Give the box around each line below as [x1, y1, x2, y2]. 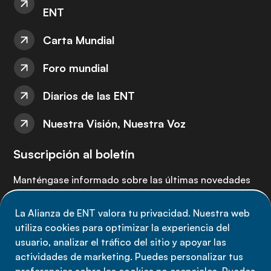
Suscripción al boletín [13, 146, 135, 162]
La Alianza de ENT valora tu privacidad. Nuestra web [15, 207, 250, 219]
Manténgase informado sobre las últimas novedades [13, 174, 250, 186]
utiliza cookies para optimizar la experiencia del [15, 221, 230, 233]
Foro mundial [43, 61, 108, 74]
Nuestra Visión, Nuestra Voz [43, 117, 186, 130]
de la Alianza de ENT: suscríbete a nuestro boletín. [13, 189, 240, 201]
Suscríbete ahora [30, 221, 116, 235]
